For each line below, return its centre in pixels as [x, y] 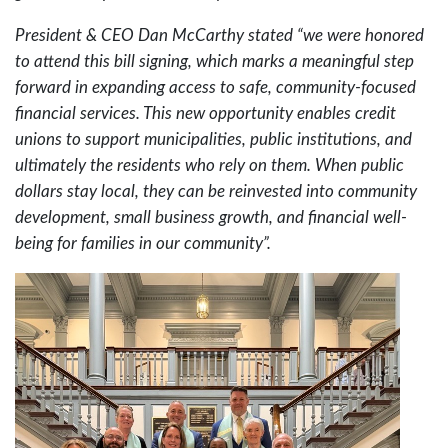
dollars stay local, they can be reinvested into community [216, 191]
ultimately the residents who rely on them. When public [209, 165]
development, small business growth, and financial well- [211, 217]
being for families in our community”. [145, 243]
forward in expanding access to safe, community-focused [215, 87]
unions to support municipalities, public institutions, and [213, 139]
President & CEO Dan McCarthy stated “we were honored [219, 35]
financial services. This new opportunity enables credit [205, 113]
